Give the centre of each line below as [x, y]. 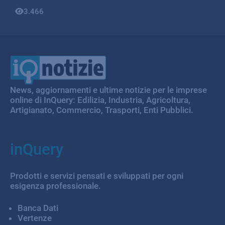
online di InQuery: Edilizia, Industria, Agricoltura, [100, 100]
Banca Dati [38, 208]
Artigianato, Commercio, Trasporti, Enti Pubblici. [102, 110]
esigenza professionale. [55, 186]
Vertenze [35, 218]
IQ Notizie [37, 62]
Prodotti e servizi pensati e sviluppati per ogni [97, 176]
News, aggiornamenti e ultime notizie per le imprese [108, 90]
